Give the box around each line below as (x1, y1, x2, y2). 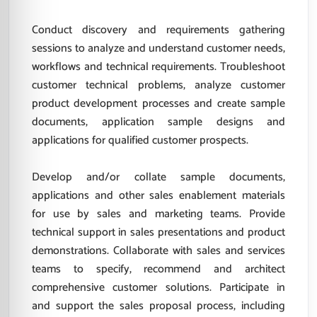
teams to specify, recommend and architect (32, 260, 285, 278)
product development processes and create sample (32, 95, 285, 113)
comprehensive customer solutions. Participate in (32, 279, 285, 296)
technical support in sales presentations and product (32, 224, 285, 241)
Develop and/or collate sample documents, (32, 168, 285, 186)
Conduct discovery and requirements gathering (32, 21, 285, 39)
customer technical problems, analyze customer (32, 76, 285, 94)
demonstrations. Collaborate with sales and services (32, 242, 285, 260)
